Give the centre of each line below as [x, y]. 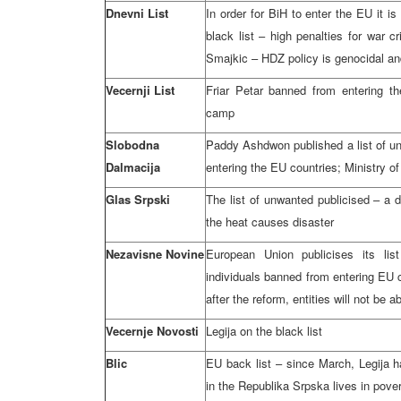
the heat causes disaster [270, 222]
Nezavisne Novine [155, 254]
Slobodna [132, 145]
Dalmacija [133, 167]
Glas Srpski [138, 199]
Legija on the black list [264, 331]
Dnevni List [137, 13]
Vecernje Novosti [152, 331]
